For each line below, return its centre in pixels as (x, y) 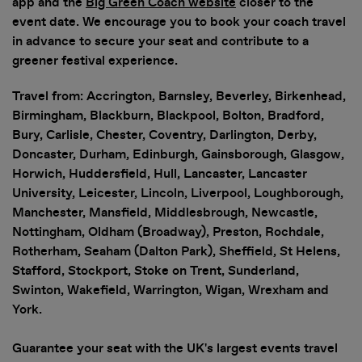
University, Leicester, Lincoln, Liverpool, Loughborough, (178, 193)
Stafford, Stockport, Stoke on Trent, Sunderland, (156, 271)
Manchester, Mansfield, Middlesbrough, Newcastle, (165, 213)
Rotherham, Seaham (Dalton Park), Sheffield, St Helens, (176, 251)
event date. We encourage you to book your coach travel (179, 22)
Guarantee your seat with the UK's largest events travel (175, 348)
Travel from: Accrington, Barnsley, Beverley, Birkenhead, (179, 96)
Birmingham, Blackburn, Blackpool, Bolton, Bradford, (168, 116)
